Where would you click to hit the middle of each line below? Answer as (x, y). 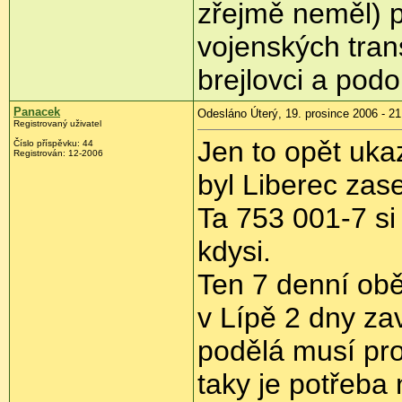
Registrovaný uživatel (57, 124)
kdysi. (234, 252)
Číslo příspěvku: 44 (53, 144)
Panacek (37, 112)
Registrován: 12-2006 (58, 153)
